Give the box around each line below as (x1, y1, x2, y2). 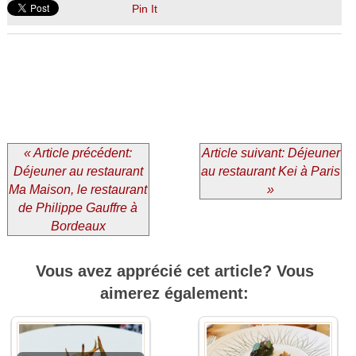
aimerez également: (100, 284, 249, 302)
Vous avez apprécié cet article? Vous (35, 261, 314, 280)
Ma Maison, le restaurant (9, 182, 148, 196)
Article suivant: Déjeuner (201, 145, 340, 160)
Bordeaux (50, 219, 106, 233)
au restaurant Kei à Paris (201, 164, 341, 178)
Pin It (131, 2, 157, 15)
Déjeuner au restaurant (13, 164, 143, 178)
